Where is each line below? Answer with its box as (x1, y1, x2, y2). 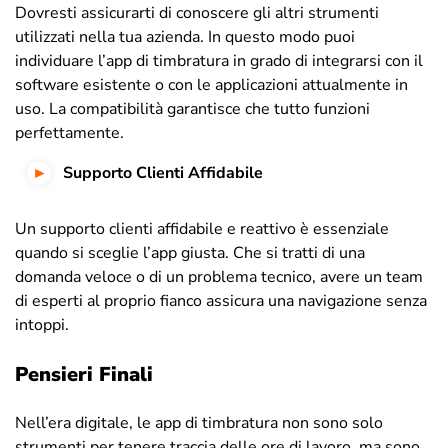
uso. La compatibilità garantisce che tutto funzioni (15, 97, 370, 120)
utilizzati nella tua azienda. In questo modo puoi (15, 25, 355, 48)
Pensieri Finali (15, 360, 153, 388)
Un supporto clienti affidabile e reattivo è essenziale (15, 217, 389, 240)
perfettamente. (15, 121, 124, 144)
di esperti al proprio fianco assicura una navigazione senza (15, 289, 427, 312)
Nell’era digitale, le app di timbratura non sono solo (15, 411, 383, 434)
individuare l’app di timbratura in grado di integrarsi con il (15, 49, 423, 72)
